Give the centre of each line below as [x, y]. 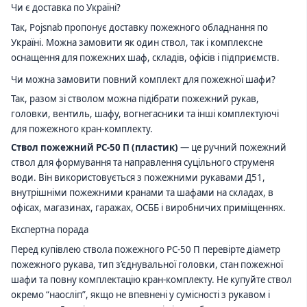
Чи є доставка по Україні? [66, 8]
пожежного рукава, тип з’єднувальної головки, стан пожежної [147, 264]
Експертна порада [50, 229]
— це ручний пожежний [232, 148]
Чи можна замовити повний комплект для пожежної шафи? [143, 79]
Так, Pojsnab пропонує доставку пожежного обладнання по [139, 27]
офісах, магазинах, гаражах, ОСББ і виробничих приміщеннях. [148, 208]
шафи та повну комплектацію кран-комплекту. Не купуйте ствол [151, 279]
